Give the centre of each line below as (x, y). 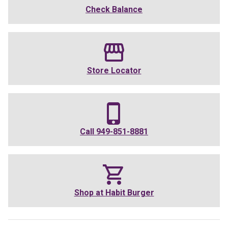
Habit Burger (130, 193)
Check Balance (114, 10)
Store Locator (114, 71)
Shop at (90, 193)
